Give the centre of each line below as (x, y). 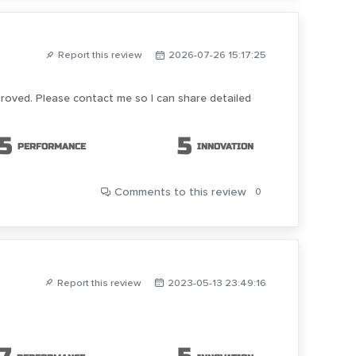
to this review (209, 192)
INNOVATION (225, 147)
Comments (143, 192)
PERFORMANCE (51, 147)
